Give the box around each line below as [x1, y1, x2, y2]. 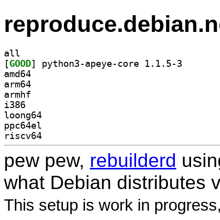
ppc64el [4, 120, 42, 131]
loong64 [4, 110, 42, 120]
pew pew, [4, 149, 90, 171]
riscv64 [4, 130, 42, 141]
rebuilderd [90, 149, 176, 171]
